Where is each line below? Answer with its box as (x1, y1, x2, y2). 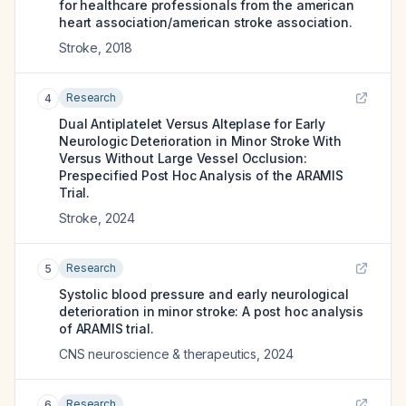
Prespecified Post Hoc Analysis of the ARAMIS (59, 168, 343, 183)
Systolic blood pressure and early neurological (59, 286, 349, 302)
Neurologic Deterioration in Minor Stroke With (59, 133, 342, 149)
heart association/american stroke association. (59, 14, 353, 30)
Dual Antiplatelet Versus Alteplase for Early (59, 116, 325, 131)
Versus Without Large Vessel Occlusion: (59, 150, 307, 166)
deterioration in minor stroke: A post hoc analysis (59, 304, 363, 319)
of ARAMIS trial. (59, 321, 154, 336)
